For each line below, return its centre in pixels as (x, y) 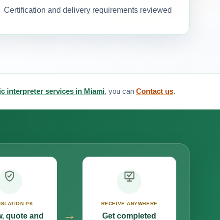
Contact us (155, 91)
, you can (120, 91)
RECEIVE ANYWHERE (129, 204)
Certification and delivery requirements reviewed (88, 10)
